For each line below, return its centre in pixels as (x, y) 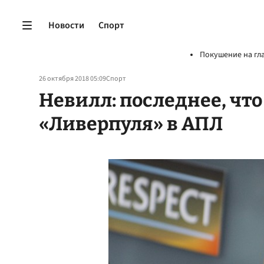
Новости (66, 25)
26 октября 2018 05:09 (72, 79)
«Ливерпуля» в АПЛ (131, 124)
